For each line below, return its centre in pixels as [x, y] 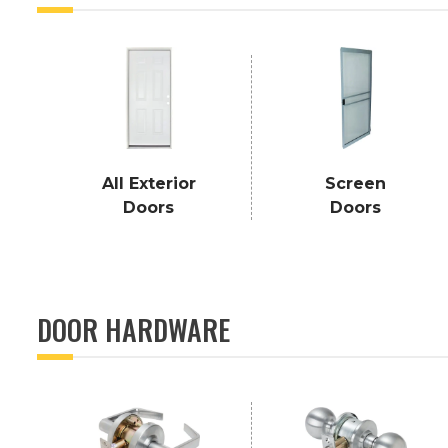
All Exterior [148, 184]
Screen [356, 184]
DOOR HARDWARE [133, 330]
